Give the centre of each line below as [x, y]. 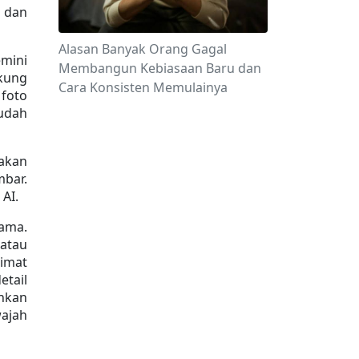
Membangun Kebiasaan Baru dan [160, 68]
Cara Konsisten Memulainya [143, 87]
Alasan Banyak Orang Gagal [143, 48]
